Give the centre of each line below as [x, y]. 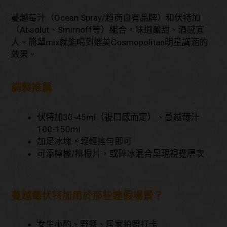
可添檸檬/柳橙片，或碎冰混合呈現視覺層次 [121, 153]
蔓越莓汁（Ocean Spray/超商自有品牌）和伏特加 [106, 18]
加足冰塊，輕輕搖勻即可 [85, 141]
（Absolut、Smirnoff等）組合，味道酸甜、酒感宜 [108, 30]
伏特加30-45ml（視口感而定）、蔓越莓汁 [118, 117]
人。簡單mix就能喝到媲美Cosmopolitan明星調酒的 [110, 42]
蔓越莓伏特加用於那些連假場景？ [87, 195]
